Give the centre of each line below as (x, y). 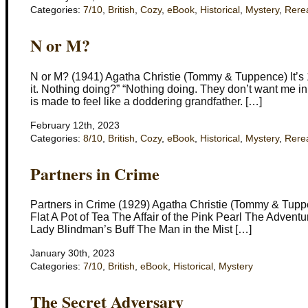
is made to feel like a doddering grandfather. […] (146, 101)
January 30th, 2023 (73, 254)
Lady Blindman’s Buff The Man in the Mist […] (141, 230)
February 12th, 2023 (75, 125)
